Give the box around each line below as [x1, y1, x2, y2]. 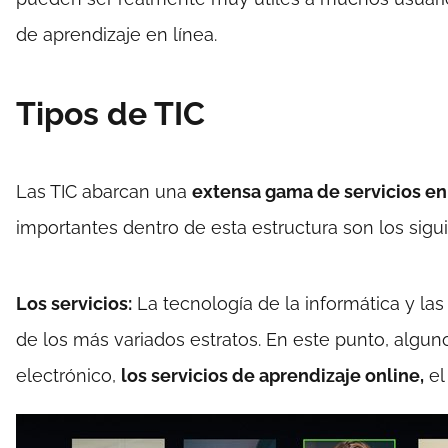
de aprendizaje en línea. [16, 24, 217, 45]
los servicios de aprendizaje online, [121, 365, 424, 386]
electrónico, [16, 365, 121, 386]
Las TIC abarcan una [16, 181, 192, 202]
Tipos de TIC [16, 95, 205, 132]
